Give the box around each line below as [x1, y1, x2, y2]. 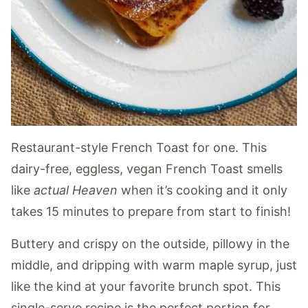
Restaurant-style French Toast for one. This [11, 140, 267, 155]
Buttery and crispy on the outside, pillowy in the [11, 236, 289, 251]
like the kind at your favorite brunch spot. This [11, 278, 280, 294]
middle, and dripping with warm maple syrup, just [11, 257, 297, 272]
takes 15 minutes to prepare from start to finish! [11, 203, 291, 219]
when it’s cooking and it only [118, 182, 287, 197]
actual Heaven [30, 182, 118, 197]
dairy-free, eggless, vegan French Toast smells [11, 161, 283, 176]
